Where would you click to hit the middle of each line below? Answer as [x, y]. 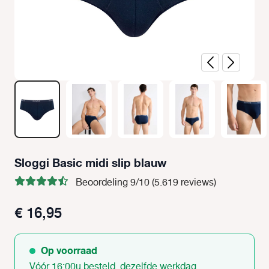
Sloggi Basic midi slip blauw [90, 164]
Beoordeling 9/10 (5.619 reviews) [146, 183]
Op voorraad [68, 251]
